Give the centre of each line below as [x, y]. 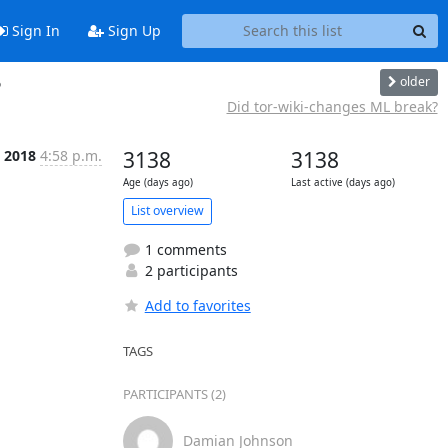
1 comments [183, 249]
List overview [167, 210]
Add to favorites [197, 305]
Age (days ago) [157, 182]
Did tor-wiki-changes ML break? [332, 106]
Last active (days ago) [342, 182]
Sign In [33, 31]
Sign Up [132, 31]
